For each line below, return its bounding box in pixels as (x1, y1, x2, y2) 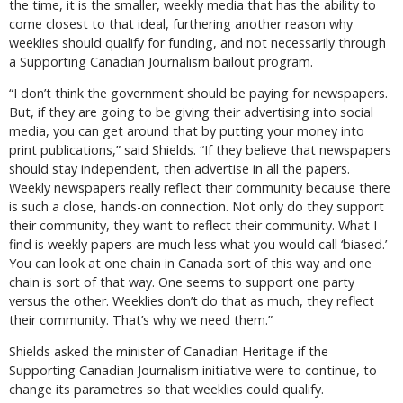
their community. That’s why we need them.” (9, 310, 273, 328)
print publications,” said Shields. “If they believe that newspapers (9, 140, 391, 158)
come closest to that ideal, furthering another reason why (9, 14, 353, 32)
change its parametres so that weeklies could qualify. (9, 381, 324, 399)
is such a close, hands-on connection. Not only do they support (9, 197, 384, 215)
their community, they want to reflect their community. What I (9, 216, 377, 234)
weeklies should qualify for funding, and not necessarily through (9, 33, 386, 51)
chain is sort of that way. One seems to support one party (9, 273, 354, 291)
